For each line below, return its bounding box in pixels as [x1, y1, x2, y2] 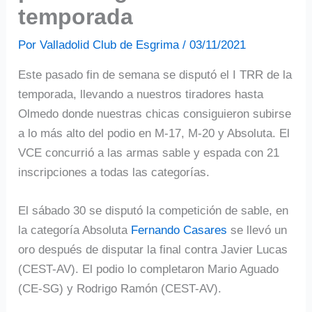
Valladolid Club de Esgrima [40, 38, 183, 52]
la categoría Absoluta [18, 223, 132, 237]
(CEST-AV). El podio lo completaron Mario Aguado [18, 262, 279, 276]
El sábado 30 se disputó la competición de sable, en [18, 203, 289, 217]
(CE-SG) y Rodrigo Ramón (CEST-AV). [18, 281, 222, 295]
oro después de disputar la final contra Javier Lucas [18, 242, 288, 256]
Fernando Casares [131, 223, 228, 237]
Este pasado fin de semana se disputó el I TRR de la [18, 68, 292, 81]
